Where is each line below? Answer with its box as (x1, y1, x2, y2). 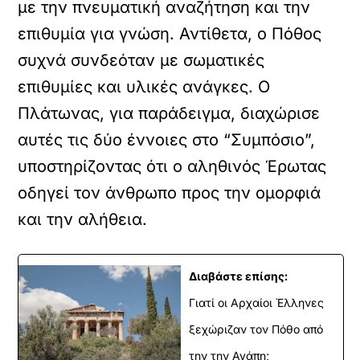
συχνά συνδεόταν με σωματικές (18, 51, 265, 70)
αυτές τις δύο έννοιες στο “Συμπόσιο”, (18, 130, 316, 149)
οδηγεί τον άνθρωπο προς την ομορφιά (18, 183, 321, 202)
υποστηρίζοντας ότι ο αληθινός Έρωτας (18, 157, 327, 176)
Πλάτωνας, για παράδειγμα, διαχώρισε (18, 104, 321, 123)
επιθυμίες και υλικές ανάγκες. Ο (18, 77, 271, 96)
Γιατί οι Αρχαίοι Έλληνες (189, 296, 324, 309)
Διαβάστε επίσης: (189, 269, 288, 283)
